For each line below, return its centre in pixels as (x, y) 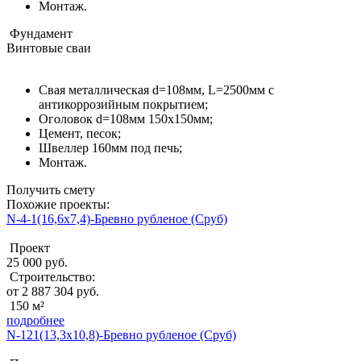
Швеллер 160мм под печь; (110, 148)
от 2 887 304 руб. (53, 292)
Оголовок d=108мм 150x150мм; (126, 119)
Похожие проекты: (58, 205)
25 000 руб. (37, 263)
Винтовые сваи (49, 48)
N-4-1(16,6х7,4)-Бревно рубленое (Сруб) (117, 219)
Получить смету (51, 190)
